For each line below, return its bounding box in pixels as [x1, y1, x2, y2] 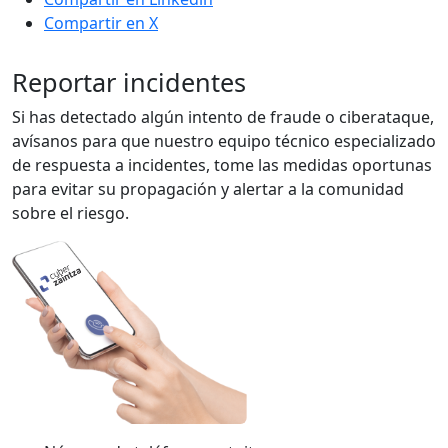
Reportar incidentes [12, 65, 246, 100]
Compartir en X [44, 12, 158, 35]
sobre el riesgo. [12, 202, 129, 225]
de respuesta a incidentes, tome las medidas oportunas [12, 154, 432, 177]
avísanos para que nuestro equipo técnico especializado [12, 130, 436, 153]
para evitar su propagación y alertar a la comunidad [12, 178, 404, 201]
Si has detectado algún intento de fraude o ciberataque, [12, 106, 434, 129]
